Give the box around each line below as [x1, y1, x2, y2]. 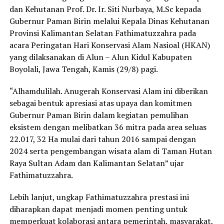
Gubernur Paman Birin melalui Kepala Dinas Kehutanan [9, 15, 209, 27]
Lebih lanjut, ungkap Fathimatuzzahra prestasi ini [9, 191, 189, 203]
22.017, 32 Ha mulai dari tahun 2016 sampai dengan [9, 133, 196, 145]
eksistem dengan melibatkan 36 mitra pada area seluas [9, 121, 206, 133]
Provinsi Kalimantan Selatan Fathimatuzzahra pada [9, 27, 196, 39]
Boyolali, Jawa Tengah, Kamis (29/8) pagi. [9, 63, 158, 75]
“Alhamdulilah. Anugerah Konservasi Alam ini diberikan [9, 85, 208, 97]
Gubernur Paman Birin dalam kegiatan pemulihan [9, 109, 188, 121]
